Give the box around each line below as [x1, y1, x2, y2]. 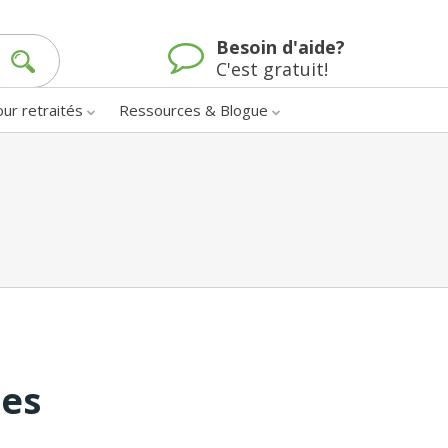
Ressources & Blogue [119, 99, 268, 120]
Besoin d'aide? [216, 35, 345, 60]
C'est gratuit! [216, 57, 328, 82]
